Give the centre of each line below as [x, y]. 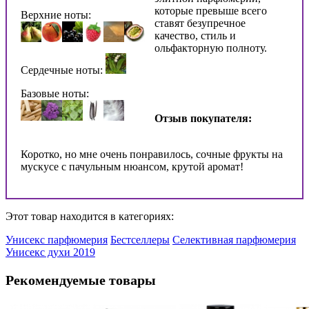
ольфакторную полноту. [211, 48]
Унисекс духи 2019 [50, 252]
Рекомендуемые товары [81, 280]
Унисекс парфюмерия [57, 239]
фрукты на [257, 154]
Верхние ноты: [56, 14]
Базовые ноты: [55, 93]
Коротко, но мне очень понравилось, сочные [126, 154]
